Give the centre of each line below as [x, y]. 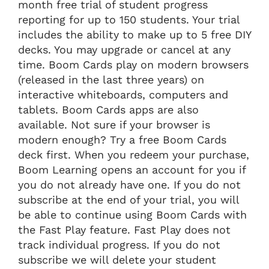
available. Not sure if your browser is [114, 124]
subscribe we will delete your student [117, 259]
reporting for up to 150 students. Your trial [129, 19]
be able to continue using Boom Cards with [132, 214]
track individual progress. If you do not [119, 244]
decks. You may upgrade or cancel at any [124, 49]
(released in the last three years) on [111, 79]
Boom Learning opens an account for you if [132, 169]
